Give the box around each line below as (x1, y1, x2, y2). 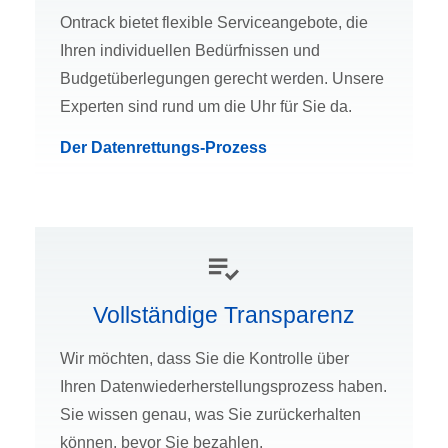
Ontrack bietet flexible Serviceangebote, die (60, 14, 368, 32)
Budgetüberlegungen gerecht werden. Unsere (60, 70, 384, 88)
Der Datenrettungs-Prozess (60, 139, 267, 157)
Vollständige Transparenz (93, 302, 355, 329)
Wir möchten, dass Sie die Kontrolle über (60, 350, 349, 368)
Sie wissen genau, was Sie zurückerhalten (60, 406, 361, 424)
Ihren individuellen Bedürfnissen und (60, 42, 320, 60)
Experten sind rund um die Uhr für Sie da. (60, 98, 352, 116)
